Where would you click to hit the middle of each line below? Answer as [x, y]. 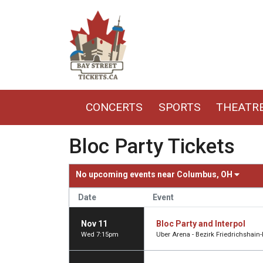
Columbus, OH [206, 175]
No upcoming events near [127, 175]
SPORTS [179, 107]
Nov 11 [94, 223]
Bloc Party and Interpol [201, 223]
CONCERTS [114, 107]
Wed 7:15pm [100, 234]
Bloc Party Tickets [152, 146]
